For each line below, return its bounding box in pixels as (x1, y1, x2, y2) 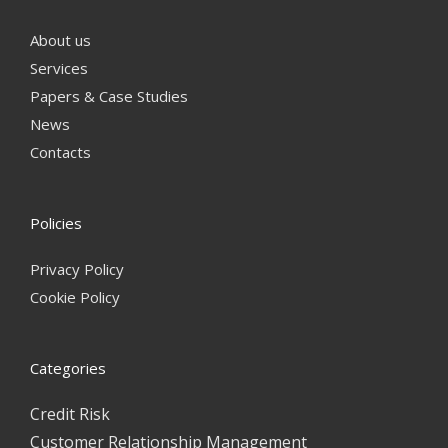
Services (30, 58, 88, 78)
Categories (30, 358, 106, 378)
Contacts (30, 142, 91, 162)
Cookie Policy (30, 287, 120, 307)
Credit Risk (30, 403, 110, 425)
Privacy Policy (30, 259, 124, 279)
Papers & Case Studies (30, 86, 188, 106)
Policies (30, 213, 82, 233)
